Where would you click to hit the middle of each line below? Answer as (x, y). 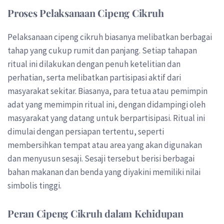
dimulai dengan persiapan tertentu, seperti (86, 132)
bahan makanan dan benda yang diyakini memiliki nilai (104, 172)
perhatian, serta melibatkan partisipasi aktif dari (94, 78)
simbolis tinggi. (34, 186)
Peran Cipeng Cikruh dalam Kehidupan (95, 213)
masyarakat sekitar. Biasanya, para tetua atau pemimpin (107, 91)
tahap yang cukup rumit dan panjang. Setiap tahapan (102, 51)
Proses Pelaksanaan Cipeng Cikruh (86, 13)
